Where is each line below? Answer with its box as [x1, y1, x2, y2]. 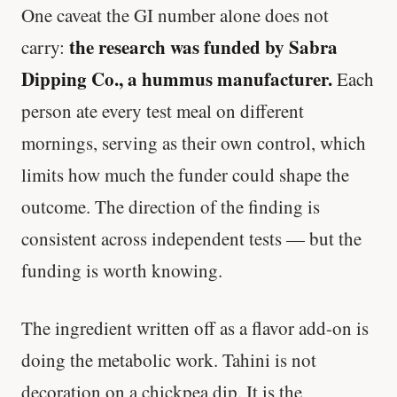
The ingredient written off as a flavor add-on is [21, 315, 369, 341]
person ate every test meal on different [21, 97, 304, 123]
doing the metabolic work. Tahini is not [21, 347, 316, 373]
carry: [21, 34, 69, 59]
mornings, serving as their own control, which [21, 129, 366, 155]
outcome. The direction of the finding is [21, 193, 320, 219]
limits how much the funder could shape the [21, 161, 349, 187]
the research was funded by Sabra [69, 33, 338, 60]
